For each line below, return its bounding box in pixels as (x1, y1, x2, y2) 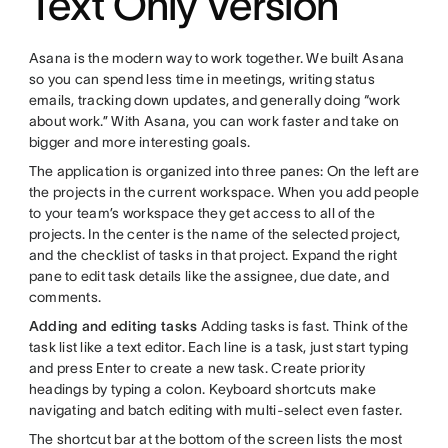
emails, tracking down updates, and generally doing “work (28, 92, 401, 109)
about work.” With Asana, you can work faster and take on (28, 113, 400, 130)
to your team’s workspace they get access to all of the (28, 205, 375, 222)
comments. (28, 289, 102, 306)
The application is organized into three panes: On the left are (28, 163, 420, 180)
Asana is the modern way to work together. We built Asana (28, 50, 405, 67)
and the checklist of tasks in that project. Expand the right (28, 247, 398, 264)
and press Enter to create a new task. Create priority (28, 360, 366, 377)
